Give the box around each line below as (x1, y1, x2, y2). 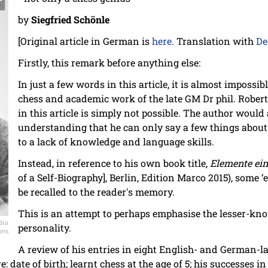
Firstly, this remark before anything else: (18, 56, 200, 69)
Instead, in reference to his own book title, (18, 157, 210, 170)
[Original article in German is (18, 35, 152, 48)
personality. (18, 221, 71, 234)
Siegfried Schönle (31, 13, 109, 26)
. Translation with (172, 35, 256, 48)
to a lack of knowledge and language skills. (18, 135, 214, 148)
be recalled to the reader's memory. (18, 185, 175, 199)
